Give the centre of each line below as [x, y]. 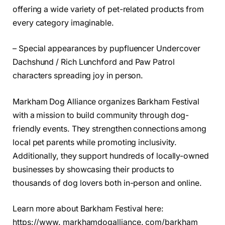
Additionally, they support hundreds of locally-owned [111, 156]
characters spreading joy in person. [78, 76]
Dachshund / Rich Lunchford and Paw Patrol [94, 62]
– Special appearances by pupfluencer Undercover [107, 49]
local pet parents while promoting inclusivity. [95, 142]
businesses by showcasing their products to [93, 169]
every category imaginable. [63, 23]
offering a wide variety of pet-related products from [108, 9]
